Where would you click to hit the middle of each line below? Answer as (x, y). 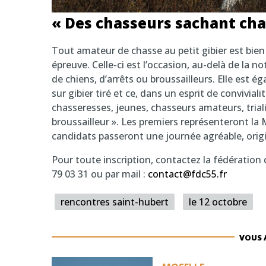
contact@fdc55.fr (187, 174)
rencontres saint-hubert (115, 202)
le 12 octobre (218, 202)
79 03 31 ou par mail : (100, 174)
